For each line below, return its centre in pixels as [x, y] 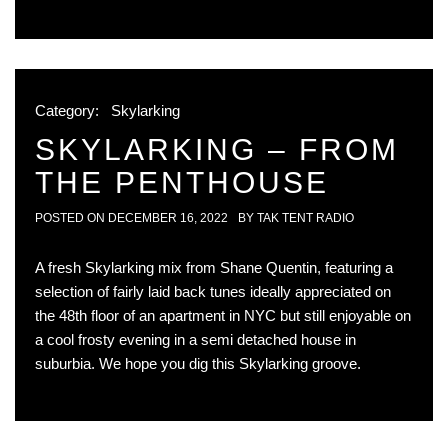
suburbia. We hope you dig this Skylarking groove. [198, 363]
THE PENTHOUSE [182, 182]
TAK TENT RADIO [305, 218]
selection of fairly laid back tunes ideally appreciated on [213, 291]
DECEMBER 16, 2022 [168, 218]
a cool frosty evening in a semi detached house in [195, 339]
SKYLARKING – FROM [217, 149]
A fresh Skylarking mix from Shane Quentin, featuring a [214, 267]
